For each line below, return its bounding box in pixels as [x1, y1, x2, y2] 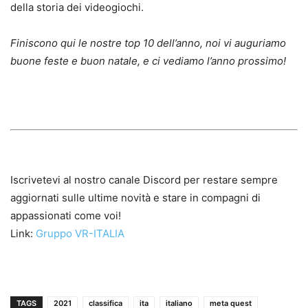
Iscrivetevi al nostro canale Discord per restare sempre [10, 173, 278, 187]
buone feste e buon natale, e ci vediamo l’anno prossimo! [10, 54, 286, 68]
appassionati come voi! [10, 209, 121, 223]
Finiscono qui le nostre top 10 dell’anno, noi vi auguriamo [10, 36, 286, 50]
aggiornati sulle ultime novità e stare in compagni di [10, 191, 261, 205]
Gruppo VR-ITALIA [36, 227, 124, 241]
